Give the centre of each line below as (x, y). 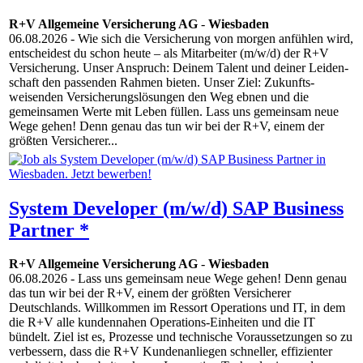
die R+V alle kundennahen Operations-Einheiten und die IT (162, 322)
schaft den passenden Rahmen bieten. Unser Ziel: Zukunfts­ (162, 83)
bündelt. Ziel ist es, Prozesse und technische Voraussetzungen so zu (181, 337)
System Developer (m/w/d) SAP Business (176, 208)
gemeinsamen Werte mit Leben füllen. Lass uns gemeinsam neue (174, 112)
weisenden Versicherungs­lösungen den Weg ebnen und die (159, 97)
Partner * (49, 230)
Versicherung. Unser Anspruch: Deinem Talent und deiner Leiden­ (179, 68)
